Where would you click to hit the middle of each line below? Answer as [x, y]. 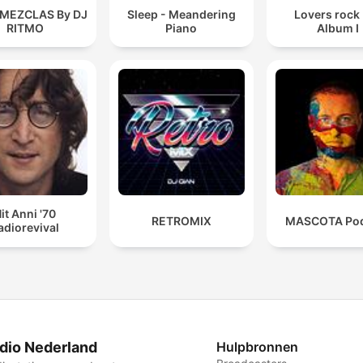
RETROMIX [181, 220]
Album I [338, 28]
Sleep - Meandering [181, 14]
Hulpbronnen [258, 346]
